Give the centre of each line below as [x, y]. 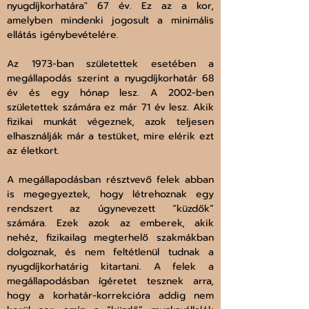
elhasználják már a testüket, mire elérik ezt [110, 137]
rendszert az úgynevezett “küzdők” [110, 209]
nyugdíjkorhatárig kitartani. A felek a [110, 267]
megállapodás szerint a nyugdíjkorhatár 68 [110, 79]
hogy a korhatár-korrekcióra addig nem [110, 296]
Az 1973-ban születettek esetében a [110, 64]
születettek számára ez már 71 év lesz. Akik [110, 108]
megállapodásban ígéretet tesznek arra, [110, 281]
